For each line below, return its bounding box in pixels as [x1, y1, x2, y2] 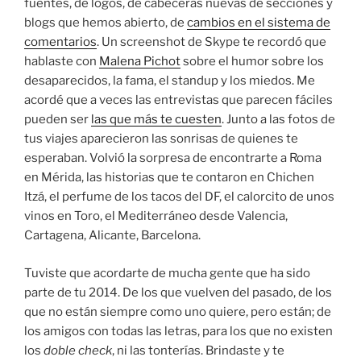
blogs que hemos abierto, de [24, 15, 187, 31]
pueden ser [24, 112, 91, 127]
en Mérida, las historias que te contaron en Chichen [24, 170, 314, 185]
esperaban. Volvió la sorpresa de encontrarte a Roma [24, 151, 322, 166]
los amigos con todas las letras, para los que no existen [24, 323, 333, 338]
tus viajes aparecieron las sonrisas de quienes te [24, 131, 298, 147]
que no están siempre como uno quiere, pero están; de [24, 304, 331, 319]
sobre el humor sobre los [180, 54, 324, 69]
